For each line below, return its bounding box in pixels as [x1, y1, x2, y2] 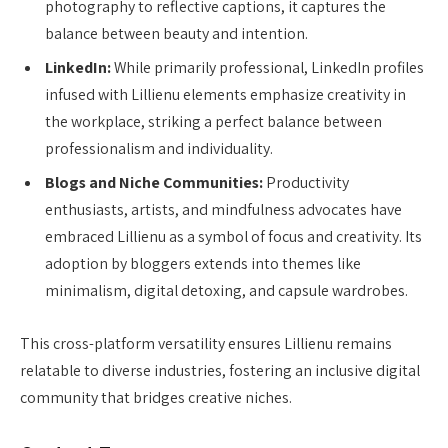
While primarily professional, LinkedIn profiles [111, 56, 424, 78]
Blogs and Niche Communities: [45, 171, 263, 193]
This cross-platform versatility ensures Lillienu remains [20, 333, 392, 355]
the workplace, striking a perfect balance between [45, 110, 382, 132]
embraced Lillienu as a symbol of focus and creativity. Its [45, 225, 422, 247]
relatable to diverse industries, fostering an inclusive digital [20, 360, 420, 382]
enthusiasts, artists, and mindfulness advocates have [45, 198, 402, 220]
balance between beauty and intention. [45, 22, 308, 44]
